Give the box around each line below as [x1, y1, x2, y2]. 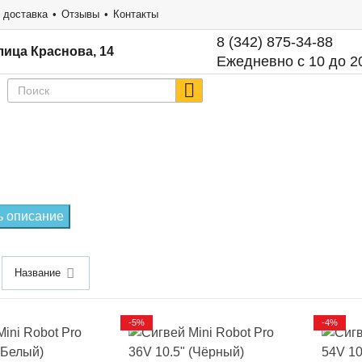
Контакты [113, 8, 158, 20]
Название [14, 267, 61, 279]
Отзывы [61, 8, 99, 20]
